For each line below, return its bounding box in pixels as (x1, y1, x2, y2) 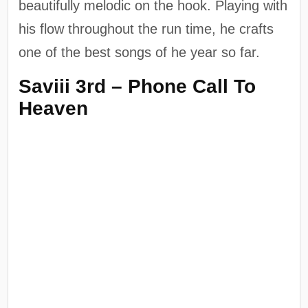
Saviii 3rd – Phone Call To (19, 75, 256, 97)
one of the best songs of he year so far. (19, 45, 261, 60)
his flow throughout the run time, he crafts (19, 21, 274, 37)
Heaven (19, 97, 89, 119)
